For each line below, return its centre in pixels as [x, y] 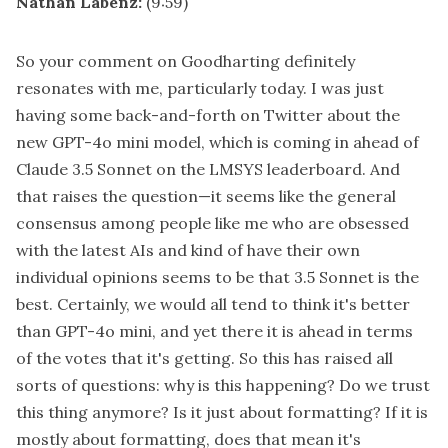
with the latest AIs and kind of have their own [188, 250]
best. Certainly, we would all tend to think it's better [213, 304]
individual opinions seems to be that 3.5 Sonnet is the [217, 277]
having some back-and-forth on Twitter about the [208, 115]
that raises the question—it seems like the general [206, 196]
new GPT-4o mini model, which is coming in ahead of [217, 142]
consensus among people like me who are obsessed [212, 223]
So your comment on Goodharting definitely [185, 61]
